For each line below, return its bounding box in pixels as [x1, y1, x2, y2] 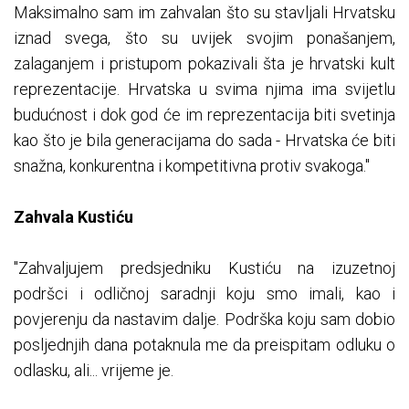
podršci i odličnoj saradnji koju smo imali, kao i [14, 284, 395, 304]
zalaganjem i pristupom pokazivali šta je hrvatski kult [14, 54, 395, 74]
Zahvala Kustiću [14, 207, 133, 227]
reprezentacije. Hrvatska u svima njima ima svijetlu [14, 79, 395, 100]
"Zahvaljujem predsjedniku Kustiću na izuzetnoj [14, 258, 395, 278]
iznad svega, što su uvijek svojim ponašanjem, [14, 28, 395, 48]
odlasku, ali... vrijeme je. [14, 361, 173, 381]
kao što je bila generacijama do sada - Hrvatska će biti [14, 131, 395, 151]
